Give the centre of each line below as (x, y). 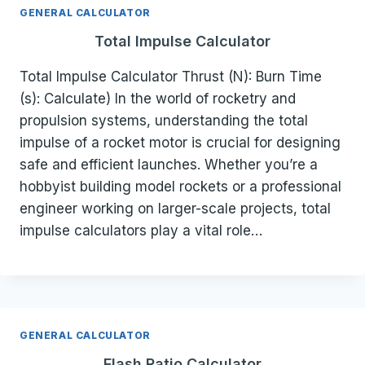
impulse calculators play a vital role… (141, 230)
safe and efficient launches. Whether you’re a (169, 164)
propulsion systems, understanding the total (164, 120)
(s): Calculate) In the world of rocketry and (158, 98)
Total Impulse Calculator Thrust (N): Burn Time (171, 76)
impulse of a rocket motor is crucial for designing (180, 142)
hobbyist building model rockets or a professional (180, 186)
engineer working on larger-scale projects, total (175, 208)
